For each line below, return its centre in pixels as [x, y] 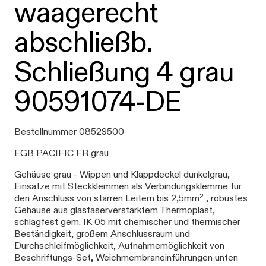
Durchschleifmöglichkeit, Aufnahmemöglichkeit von [119, 246]
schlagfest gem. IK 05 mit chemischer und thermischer [127, 222]
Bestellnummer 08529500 [69, 132]
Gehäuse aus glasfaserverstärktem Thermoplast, [115, 210]
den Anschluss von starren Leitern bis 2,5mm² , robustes [131, 198]
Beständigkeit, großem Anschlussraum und [102, 234]
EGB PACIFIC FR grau [61, 153]
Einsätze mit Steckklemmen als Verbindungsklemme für [128, 186]
